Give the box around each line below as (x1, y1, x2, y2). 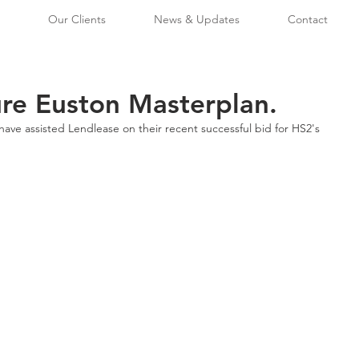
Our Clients (48, 12, 106, 26)
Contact (287, 12, 328, 26)
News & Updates (154, 12, 240, 26)
